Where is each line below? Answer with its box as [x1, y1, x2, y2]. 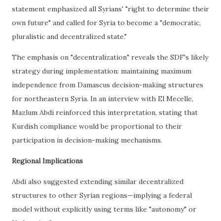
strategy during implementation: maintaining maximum [12, 67, 191, 75]
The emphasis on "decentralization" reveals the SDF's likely [12, 53, 208, 62]
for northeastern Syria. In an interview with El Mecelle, [12, 94, 193, 103]
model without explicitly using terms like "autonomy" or [12, 205, 196, 214]
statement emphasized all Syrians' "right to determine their [12, 4, 209, 13]
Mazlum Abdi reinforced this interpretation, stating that [12, 108, 198, 117]
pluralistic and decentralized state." [12, 32, 127, 41]
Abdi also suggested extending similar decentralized [12, 177, 184, 186]
